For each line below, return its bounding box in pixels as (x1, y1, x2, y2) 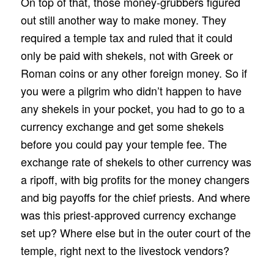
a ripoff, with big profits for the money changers (20, 171, 250, 187)
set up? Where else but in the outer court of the (20, 224, 251, 240)
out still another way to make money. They (20, 11, 226, 28)
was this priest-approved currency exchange (20, 206, 236, 223)
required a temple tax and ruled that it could (20, 29, 232, 45)
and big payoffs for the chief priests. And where (20, 188, 250, 205)
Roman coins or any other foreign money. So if (20, 64, 247, 81)
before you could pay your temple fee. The (20, 135, 227, 152)
